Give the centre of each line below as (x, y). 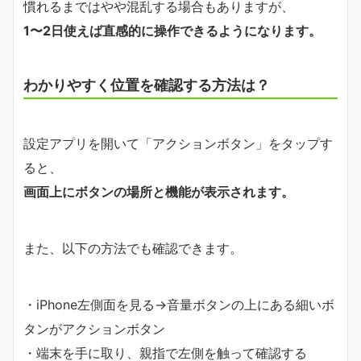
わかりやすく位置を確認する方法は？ (147, 85)
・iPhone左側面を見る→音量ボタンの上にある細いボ (179, 305)
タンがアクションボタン (94, 329)
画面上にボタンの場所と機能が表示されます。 (159, 192)
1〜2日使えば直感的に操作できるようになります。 (172, 31)
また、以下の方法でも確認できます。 (133, 249)
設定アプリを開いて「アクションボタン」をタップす (178, 144)
